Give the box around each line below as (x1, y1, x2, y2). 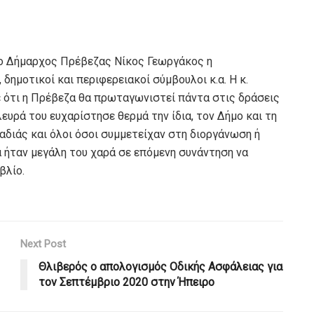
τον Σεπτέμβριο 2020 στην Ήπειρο (39, 275, 214, 289)
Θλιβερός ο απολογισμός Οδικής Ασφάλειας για (39, 260, 282, 274)
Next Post (20, 238, 66, 251)
